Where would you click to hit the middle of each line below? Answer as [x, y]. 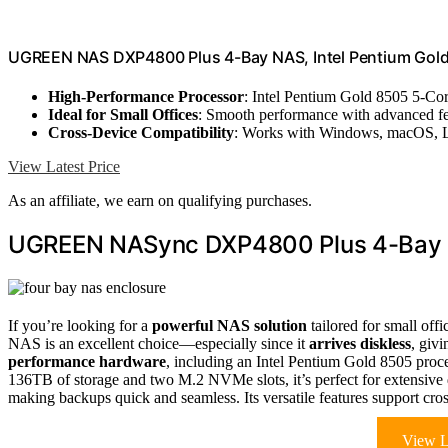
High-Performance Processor [146, 97]
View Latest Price [64, 167]
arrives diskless [360, 344]
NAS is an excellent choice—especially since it [158, 344]
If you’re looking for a [80, 326]
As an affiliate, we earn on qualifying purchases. [160, 201]
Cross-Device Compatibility [141, 133]
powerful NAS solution [229, 326]
